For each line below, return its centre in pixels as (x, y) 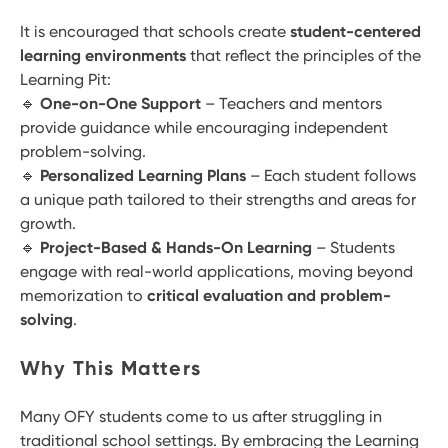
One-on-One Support (120, 104)
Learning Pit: (65, 80)
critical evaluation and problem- (269, 296)
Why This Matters (110, 368)
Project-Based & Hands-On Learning (176, 248)
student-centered (355, 32)
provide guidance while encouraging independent (204, 128)
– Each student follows (331, 176)
